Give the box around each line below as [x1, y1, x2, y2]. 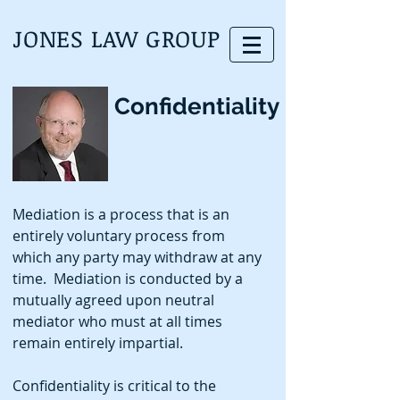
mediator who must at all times [12, 312, 222, 331]
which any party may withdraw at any [12, 247, 262, 267]
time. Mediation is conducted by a [12, 269, 243, 288]
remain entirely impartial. [12, 333, 190, 353]
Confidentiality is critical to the [12, 376, 216, 396]
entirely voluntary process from [12, 226, 225, 246]
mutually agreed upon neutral [12, 290, 214, 310]
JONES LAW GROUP [12, 22, 221, 54]
